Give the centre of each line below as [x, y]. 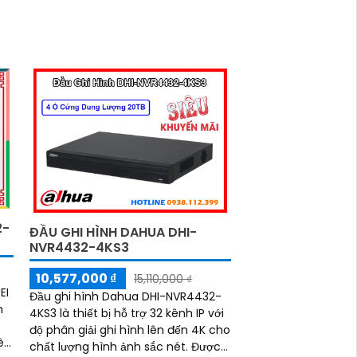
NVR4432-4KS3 [79, 248]
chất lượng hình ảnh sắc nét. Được [110, 347]
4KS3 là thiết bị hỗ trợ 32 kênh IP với [126, 314]
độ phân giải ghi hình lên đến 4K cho [129, 330]
